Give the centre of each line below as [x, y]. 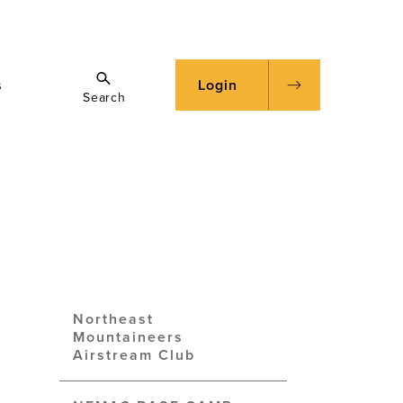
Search [104, 98]
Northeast [113, 319]
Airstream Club [134, 355]
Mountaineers [128, 337]
